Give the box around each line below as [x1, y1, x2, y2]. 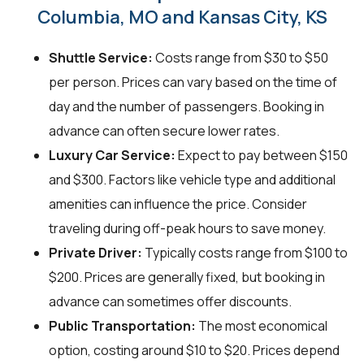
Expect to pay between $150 [175, 145, 348, 164]
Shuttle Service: [49, 48, 153, 67]
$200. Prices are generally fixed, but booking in [49, 267, 325, 286]
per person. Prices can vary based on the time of [49, 72, 337, 91]
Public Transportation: [49, 316, 196, 335]
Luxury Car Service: [49, 145, 175, 164]
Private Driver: [49, 243, 142, 262]
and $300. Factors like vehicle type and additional [49, 170, 336, 188]
